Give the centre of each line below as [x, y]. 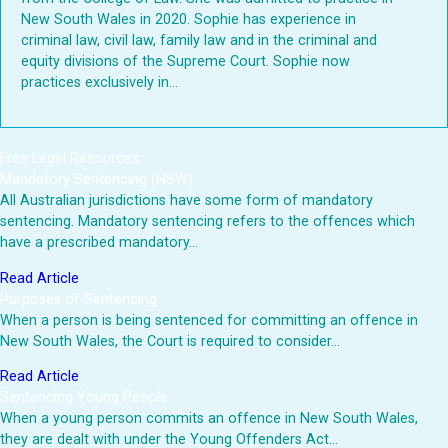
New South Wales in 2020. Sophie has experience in [188, 19]
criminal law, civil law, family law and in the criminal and [199, 40]
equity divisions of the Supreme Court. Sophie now [185, 61]
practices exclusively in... [99, 82]
